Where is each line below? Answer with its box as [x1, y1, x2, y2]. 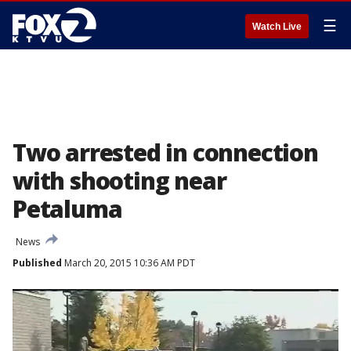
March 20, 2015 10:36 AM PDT [62, 256, 195, 270]
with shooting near [13, 165, 226, 197]
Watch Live [252, 21, 302, 32]
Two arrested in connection [13, 136, 318, 168]
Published [13, 256, 62, 270]
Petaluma [13, 193, 122, 225]
